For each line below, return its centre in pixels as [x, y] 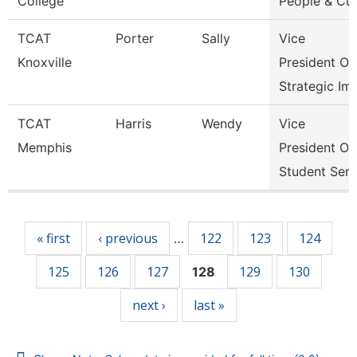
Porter [135, 38]
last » [209, 305]
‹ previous [128, 238]
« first [53, 238]
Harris [133, 124]
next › [149, 305]
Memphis [45, 147]
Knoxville [45, 62]
